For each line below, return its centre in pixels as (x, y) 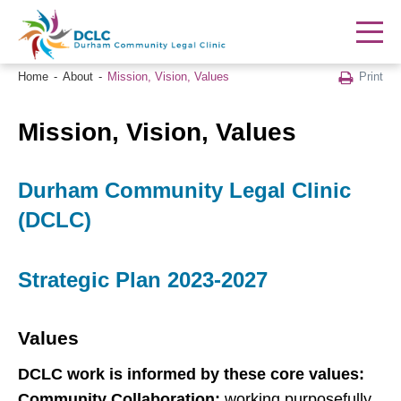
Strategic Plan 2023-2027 (143, 280)
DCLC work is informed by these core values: (191, 374)
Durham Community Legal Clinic (184, 190)
